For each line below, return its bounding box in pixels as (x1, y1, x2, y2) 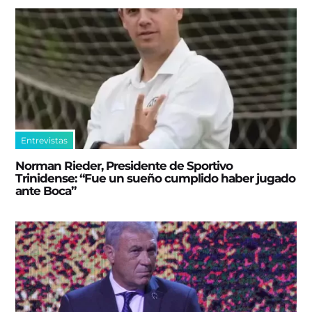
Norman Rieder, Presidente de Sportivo (15, 158, 233, 173)
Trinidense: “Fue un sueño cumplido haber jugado (15, 171, 296, 185)
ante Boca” (15, 183, 77, 198)
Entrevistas (21, 134, 68, 146)
